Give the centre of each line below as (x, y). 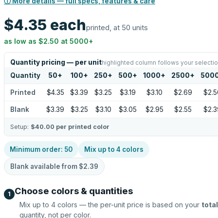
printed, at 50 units (117, 27)
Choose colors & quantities (74, 191)
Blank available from (45, 166)
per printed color (82, 127)
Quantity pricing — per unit (56, 62)
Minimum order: (37, 149)
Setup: (20, 127)
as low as (21, 41)
